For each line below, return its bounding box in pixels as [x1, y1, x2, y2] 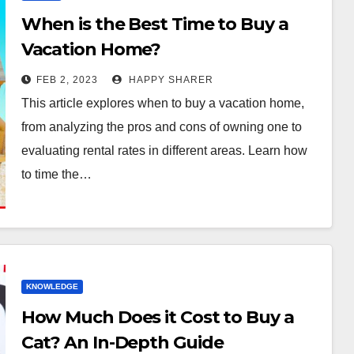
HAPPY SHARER [125, 74, 213, 85]
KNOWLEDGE [25, 282, 78, 291]
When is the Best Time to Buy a [21, 13, 288, 35]
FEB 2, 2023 [36, 74, 98, 85]
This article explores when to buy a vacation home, [21, 96, 304, 110]
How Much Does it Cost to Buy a [21, 307, 294, 328]
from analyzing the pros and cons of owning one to [21, 120, 302, 134]
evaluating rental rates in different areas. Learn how [21, 144, 307, 157]
